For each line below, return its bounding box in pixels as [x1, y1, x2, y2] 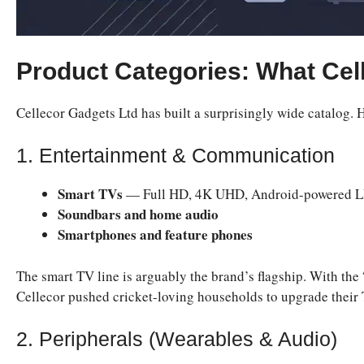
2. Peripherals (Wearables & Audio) [16, 327, 337, 351]
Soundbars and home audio [58, 204, 219, 225]
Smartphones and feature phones [58, 224, 253, 245]
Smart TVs [58, 184, 123, 205]
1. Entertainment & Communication [16, 144, 335, 167]
